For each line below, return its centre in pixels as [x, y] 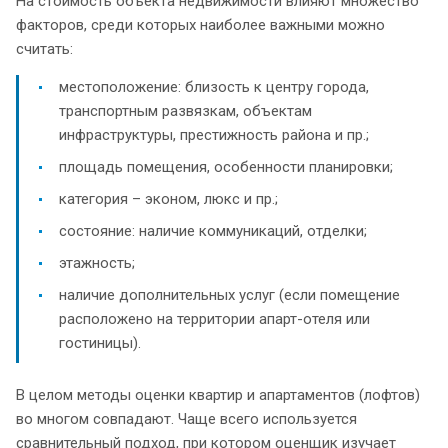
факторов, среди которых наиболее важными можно [200, 24]
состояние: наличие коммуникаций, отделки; [213, 230]
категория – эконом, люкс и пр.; [168, 198]
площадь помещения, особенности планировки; [226, 166]
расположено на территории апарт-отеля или [214, 318]
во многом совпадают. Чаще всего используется [186, 418]
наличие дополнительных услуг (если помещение [229, 294]
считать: [44, 48]
